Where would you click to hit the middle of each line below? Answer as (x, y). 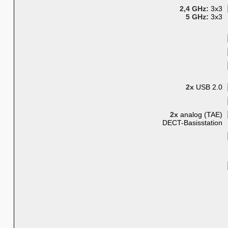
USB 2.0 (208, 87)
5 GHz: (197, 17)
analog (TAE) (200, 115)
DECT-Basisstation (192, 123)
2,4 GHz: (194, 9)
